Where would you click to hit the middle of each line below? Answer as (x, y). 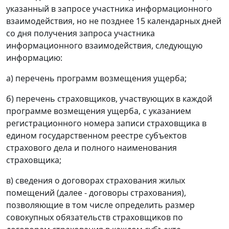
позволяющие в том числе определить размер (100, 205)
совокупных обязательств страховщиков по (95, 217)
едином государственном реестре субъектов (96, 136)
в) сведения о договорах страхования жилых (96, 181)
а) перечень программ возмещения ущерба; (96, 78)
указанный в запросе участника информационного (109, 9)
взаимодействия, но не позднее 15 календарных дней (114, 21)
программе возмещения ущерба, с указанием (99, 111)
